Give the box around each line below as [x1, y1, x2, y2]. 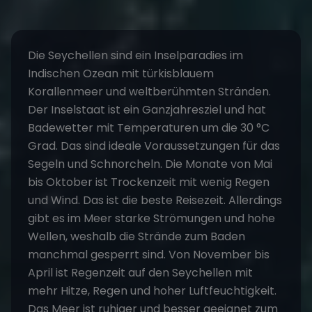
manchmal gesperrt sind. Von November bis [28, 247, 270, 263]
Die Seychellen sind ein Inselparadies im [28, 47, 243, 64]
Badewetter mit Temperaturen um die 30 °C [28, 120, 270, 136]
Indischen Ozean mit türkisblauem [28, 65, 214, 82]
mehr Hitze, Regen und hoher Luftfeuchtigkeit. [28, 283, 276, 299]
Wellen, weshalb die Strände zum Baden [28, 228, 245, 245]
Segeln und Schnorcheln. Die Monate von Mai [28, 156, 272, 173]
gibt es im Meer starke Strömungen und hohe [28, 210, 275, 227]
